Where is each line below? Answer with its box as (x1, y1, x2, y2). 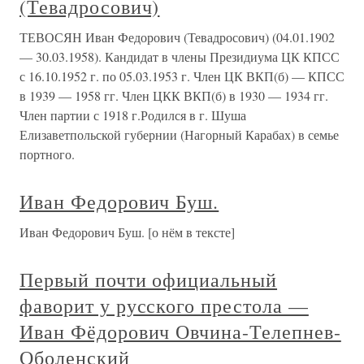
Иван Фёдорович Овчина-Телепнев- (19, 318, 341, 345)
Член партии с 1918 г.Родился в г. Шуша (19, 106, 246, 124)
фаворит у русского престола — (19, 292, 309, 319)
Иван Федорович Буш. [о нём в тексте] (19, 223, 235, 241)
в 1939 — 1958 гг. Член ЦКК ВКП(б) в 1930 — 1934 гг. (19, 87, 328, 105)
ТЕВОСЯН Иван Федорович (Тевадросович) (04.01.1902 (19, 28, 335, 46)
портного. (19, 145, 75, 163)
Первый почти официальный (19, 266, 278, 293)
